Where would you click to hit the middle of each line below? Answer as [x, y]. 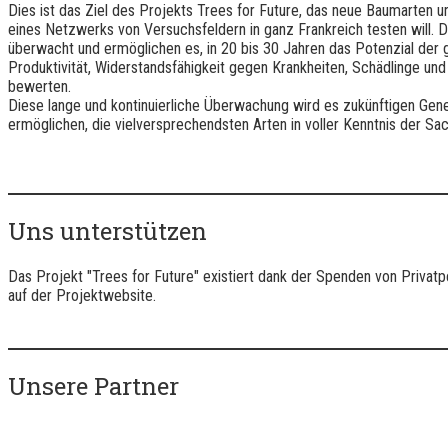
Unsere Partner [93, 386]
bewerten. [39, 87]
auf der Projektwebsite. [82, 296]
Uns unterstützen [107, 231]
